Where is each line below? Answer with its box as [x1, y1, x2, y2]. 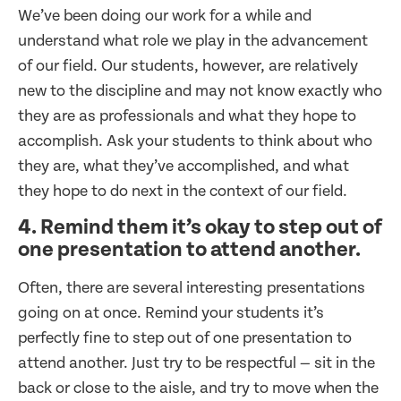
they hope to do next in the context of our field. [18, 181, 351, 200]
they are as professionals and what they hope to [18, 106, 356, 125]
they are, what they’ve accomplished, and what [18, 156, 349, 175]
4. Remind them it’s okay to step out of [18, 214, 382, 240]
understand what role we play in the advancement [18, 30, 368, 50]
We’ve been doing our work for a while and [18, 5, 311, 25]
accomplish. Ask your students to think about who [18, 131, 372, 150]
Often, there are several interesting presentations [18, 277, 365, 297]
